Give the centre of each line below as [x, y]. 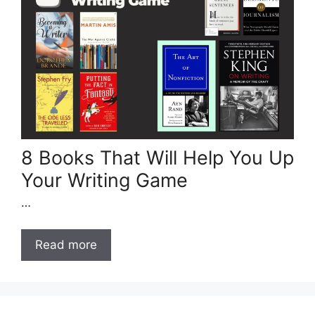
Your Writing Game [104, 180]
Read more [66, 245]
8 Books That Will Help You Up [157, 157]
